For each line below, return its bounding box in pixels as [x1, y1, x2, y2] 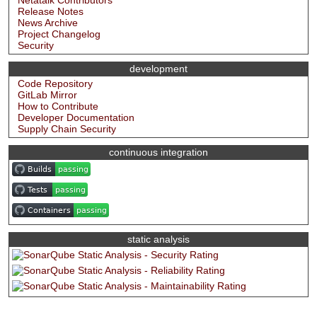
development [129, 63, 188, 75]
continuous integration [109, 146, 208, 158]
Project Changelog [18, 28, 100, 40]
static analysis [127, 234, 190, 246]
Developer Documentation [18, 112, 134, 124]
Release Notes [18, 6, 83, 18]
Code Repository [18, 78, 93, 90]
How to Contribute [18, 100, 98, 113]
